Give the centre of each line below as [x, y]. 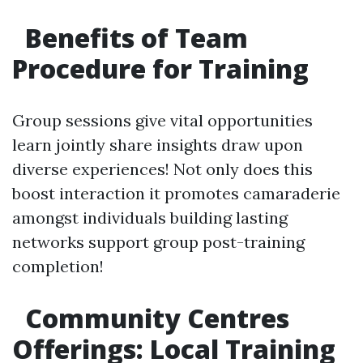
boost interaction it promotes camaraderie [176, 193]
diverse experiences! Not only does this [162, 169]
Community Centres [154, 318]
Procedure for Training [160, 68]
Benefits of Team [133, 38]
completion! [58, 266]
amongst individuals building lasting [150, 218]
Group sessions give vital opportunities [162, 120]
